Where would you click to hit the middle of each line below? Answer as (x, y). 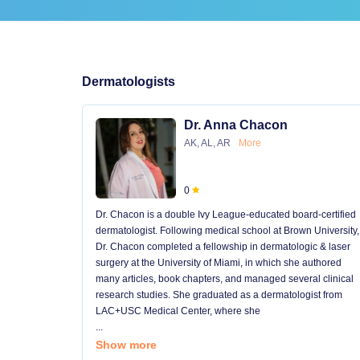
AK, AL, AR (207, 143)
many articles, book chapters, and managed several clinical (225, 279)
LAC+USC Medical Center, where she (178, 311)
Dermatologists (129, 82)
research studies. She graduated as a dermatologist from (219, 295)
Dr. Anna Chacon (236, 125)
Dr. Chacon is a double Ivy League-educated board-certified (226, 215)
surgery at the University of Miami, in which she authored (219, 263)
